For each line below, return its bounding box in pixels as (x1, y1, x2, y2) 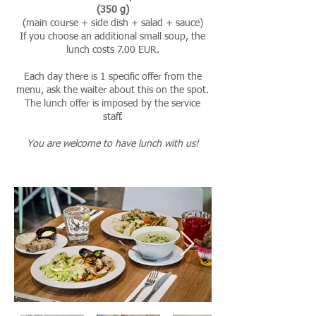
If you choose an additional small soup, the (20, 32, 205, 42)
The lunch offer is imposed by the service (25, 99, 200, 109)
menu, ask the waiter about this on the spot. (16, 85, 209, 95)
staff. (102, 112, 123, 122)
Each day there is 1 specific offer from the (23, 72, 202, 82)
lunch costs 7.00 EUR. (66, 45, 159, 55)
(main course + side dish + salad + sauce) (22, 18, 203, 28)
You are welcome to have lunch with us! (26, 139, 199, 149)
